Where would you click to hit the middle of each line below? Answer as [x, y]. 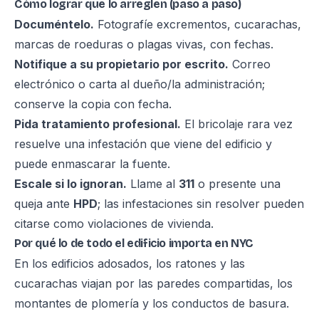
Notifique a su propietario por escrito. [121, 64]
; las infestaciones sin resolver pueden [201, 204]
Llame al [153, 184]
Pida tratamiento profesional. [98, 124]
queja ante [44, 204]
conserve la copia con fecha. [93, 104]
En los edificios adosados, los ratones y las [130, 263]
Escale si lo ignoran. [70, 184]
